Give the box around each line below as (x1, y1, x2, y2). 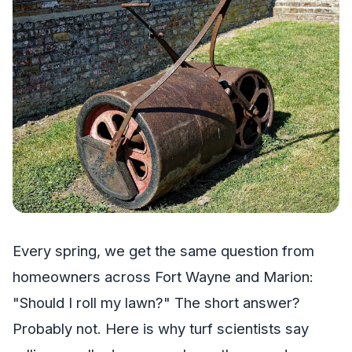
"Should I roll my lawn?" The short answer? (13, 293, 300, 311)
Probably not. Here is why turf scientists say (13, 319, 309, 337)
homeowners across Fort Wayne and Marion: (13, 267, 313, 285)
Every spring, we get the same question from (13, 241, 314, 259)
